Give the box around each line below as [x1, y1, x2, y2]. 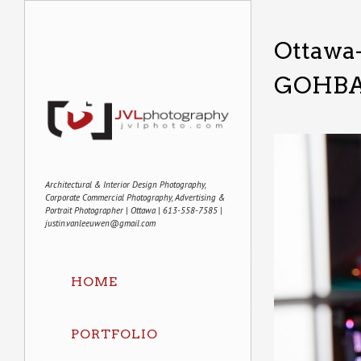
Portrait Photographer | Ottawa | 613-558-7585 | [45, 204, 222, 216]
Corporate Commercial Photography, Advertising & [45, 191, 225, 203]
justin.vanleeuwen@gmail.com [45, 217, 156, 229]
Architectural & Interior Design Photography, [45, 178, 205, 190]
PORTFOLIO [71, 326, 158, 342]
